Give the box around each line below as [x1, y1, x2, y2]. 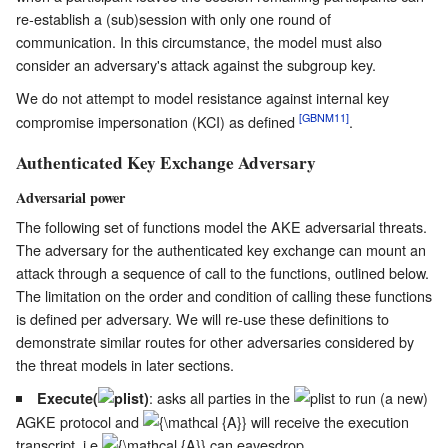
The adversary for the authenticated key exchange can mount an [16, 238, 426, 260]
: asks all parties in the [149, 386, 295, 408]
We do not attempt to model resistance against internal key [16, 87, 389, 109]
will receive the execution [247, 410, 409, 432]
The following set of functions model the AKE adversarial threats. [16, 215, 427, 237]
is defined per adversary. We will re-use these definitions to [16, 307, 389, 329]
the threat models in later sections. [16, 353, 234, 375]
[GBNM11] [299, 110, 349, 126]
